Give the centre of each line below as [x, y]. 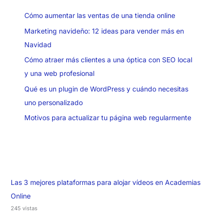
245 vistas [24, 209]
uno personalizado [53, 102]
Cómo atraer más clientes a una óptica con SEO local [108, 60]
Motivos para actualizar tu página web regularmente [108, 118]
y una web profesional [59, 73]
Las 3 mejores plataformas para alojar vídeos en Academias [105, 182]
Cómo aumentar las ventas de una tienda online [100, 16]
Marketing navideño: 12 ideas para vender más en [104, 31]
